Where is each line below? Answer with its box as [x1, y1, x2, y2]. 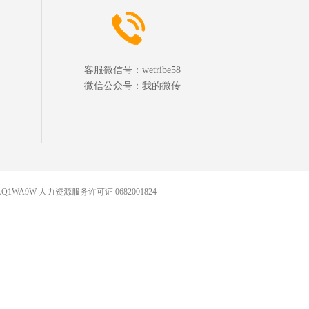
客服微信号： [84, 65, 142, 75]
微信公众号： [84, 81, 142, 91]
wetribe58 [142, 65, 181, 75]
